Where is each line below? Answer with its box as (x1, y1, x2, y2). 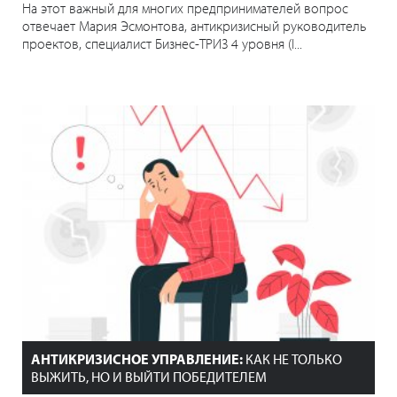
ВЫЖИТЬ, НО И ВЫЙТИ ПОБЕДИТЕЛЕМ (31, 367, 267, 385)
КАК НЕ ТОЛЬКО (243, 349, 342, 368)
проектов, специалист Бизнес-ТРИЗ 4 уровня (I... (22, 35, 302, 53)
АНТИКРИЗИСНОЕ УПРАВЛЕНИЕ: (31, 349, 243, 368)
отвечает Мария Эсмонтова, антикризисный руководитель (22, 17, 366, 35)
